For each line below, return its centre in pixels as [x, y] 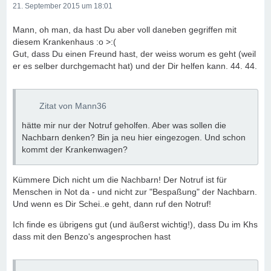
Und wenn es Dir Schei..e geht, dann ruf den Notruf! [112, 204]
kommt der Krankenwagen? [75, 149]
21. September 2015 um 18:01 [63, 6]
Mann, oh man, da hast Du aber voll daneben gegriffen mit [125, 30]
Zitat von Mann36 [73, 106]
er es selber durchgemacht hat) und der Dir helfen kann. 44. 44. [135, 66]
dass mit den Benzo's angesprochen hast [92, 237]
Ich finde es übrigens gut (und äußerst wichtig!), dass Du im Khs [135, 224]
